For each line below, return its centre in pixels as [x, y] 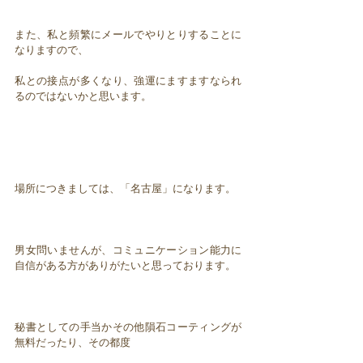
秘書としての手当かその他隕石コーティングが [128, 327]
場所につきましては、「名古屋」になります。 [126, 188]
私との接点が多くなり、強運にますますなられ [128, 80]
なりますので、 [52, 49]
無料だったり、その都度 [73, 342]
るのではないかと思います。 [83, 96]
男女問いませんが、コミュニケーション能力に [128, 250]
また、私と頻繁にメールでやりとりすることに [128, 34]
